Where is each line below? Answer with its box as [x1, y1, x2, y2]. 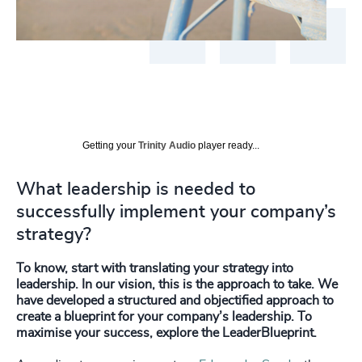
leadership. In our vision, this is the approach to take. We [16, 277, 338, 291]
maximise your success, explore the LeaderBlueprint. [16, 326, 317, 339]
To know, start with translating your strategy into [16, 261, 293, 275]
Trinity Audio [138, 139, 196, 151]
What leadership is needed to [16, 179, 255, 198]
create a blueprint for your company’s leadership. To [16, 309, 312, 323]
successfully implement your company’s [16, 202, 336, 221]
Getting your [82, 139, 138, 151]
